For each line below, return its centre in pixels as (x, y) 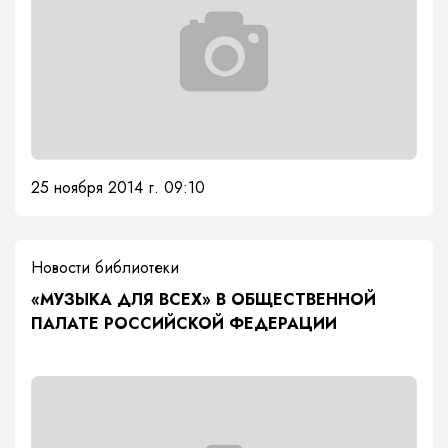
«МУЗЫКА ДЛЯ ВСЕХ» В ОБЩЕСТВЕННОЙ (123, 300)
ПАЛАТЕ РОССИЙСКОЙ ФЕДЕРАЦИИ (184, 324)
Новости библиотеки (105, 268)
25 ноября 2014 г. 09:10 (118, 188)
